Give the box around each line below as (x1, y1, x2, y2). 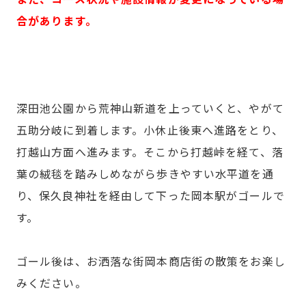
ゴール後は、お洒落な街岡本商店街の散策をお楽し (16, 253, 286, 269)
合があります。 (16, 12, 97, 29)
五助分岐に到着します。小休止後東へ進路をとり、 (16, 122, 283, 138)
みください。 (16, 275, 87, 291)
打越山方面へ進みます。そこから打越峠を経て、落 (16, 143, 283, 160)
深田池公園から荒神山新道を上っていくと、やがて (16, 100, 284, 116)
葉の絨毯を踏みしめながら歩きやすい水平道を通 (16, 165, 274, 182)
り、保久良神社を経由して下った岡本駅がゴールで (16, 187, 285, 204)
